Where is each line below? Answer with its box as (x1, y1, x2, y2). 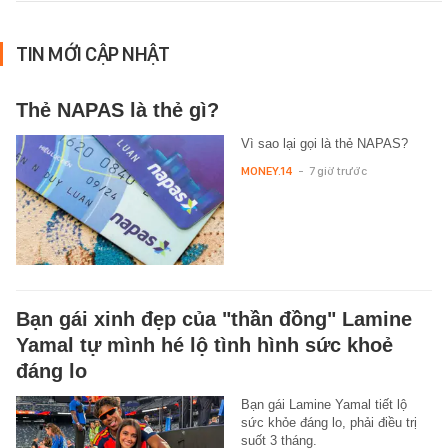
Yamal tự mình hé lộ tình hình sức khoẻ (16, 333, 393, 356)
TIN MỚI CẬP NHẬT (16, 41, 169, 66)
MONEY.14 (240, 163, 293, 178)
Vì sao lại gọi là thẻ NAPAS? (240, 135, 408, 151)
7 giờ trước (308, 163, 367, 178)
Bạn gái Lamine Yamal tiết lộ (240, 396, 407, 412)
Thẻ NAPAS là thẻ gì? (16, 98, 219, 121)
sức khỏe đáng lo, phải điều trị (240, 414, 417, 430)
